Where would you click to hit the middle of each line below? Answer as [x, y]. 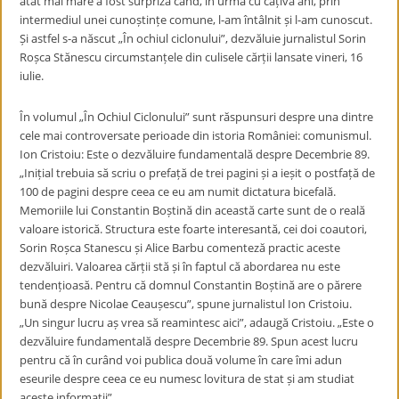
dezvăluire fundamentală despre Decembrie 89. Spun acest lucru [189, 341]
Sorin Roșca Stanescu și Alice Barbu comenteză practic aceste [180, 248]
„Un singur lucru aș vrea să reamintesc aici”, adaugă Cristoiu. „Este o [197, 322]
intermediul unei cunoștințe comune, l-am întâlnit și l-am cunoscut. [196, 20]
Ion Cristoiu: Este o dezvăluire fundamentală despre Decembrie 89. [195, 154]
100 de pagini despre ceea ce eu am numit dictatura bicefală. [178, 191]
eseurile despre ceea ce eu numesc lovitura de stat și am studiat [187, 379]
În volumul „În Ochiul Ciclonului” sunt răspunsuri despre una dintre [197, 117]
